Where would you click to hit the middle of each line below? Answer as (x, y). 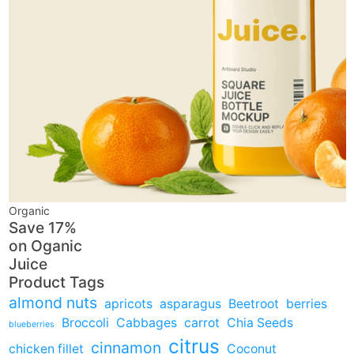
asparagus (190, 303)
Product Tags (56, 282)
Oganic (56, 245)
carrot (201, 322)
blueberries (31, 324)
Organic (29, 210)
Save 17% (42, 227)
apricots (128, 303)
